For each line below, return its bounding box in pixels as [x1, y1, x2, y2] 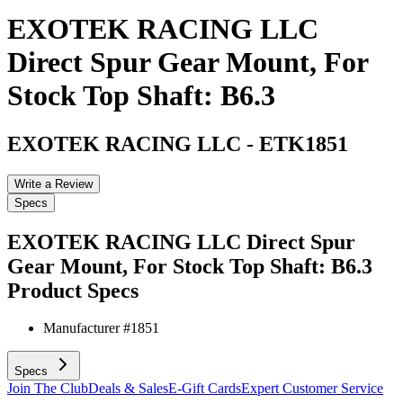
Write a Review [14, 176, 93, 191]
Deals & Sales [88, 381, 168, 397]
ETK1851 [259, 131, 348, 156]
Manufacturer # [43, 320, 130, 336]
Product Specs [7, 278, 139, 302]
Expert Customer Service [241, 381, 383, 397]
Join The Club [7, 381, 88, 397]
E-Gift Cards [168, 381, 241, 397]
